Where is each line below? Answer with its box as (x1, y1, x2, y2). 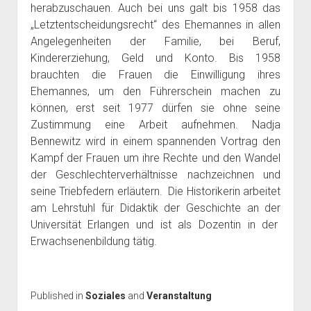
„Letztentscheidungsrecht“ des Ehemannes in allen (30, 18, 281, 31)
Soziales (85, 290, 126, 301)
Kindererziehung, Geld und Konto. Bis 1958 (30, 51, 281, 65)
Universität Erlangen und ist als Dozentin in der (30, 218, 281, 231)
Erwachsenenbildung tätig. (30, 235, 157, 248)
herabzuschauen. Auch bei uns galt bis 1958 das (30, 1, 281, 15)
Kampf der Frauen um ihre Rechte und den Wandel (30, 151, 281, 165)
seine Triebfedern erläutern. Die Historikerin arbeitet (30, 185, 281, 198)
